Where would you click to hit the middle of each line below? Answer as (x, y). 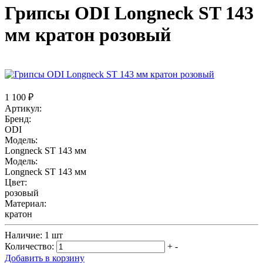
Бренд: (18, 119)
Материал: (26, 203)
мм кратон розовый (88, 35)
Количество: (29, 246)
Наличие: (25, 235)
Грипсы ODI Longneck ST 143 (129, 13)
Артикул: (23, 108)
